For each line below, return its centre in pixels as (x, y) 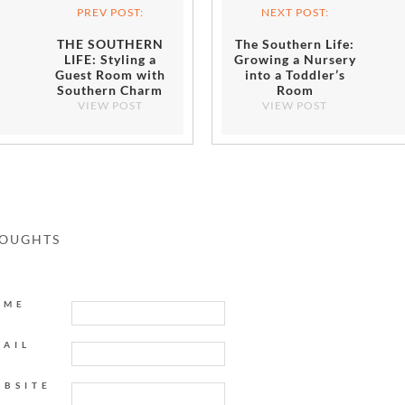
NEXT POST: (295, 12)
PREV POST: (110, 12)
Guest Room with (110, 75)
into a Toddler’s (295, 75)
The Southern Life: (295, 44)
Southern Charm (110, 90)
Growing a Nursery (295, 59)
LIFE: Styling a (110, 59)
